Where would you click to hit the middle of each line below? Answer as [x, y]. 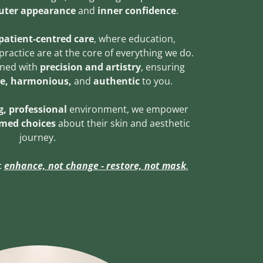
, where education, [135, 38]
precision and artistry [90, 67]
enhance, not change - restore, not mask [95, 165]
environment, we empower [129, 109]
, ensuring [163, 67]
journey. [39, 137]
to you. [157, 81]
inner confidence [135, 10]
